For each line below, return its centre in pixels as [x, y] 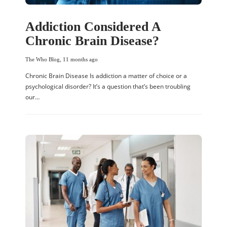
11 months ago [80, 59]
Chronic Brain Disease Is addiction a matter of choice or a [106, 75]
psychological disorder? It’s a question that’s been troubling [108, 86]
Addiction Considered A [93, 26]
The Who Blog [43, 59]
